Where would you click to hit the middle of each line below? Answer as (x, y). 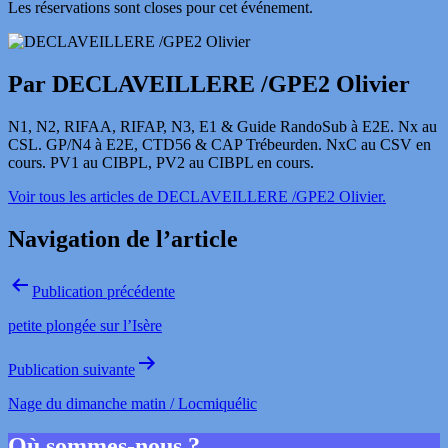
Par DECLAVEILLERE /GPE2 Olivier (209, 84)
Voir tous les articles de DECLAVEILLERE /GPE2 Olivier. (197, 197)
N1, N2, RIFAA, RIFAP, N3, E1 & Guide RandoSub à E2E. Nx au (222, 127)
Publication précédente (103, 291)
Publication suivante (71, 369)
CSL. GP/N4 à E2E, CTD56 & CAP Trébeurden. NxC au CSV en (219, 145)
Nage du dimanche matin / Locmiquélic (132, 403)
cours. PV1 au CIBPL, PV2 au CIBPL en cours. (161, 163)
